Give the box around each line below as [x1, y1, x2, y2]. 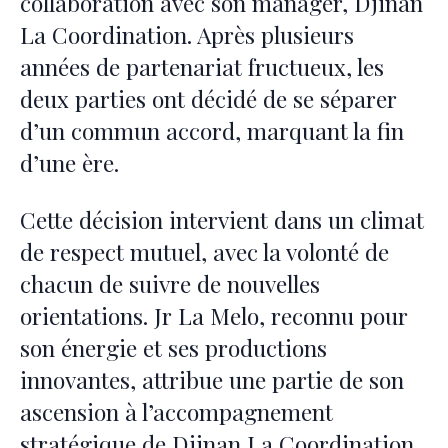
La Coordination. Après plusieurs [20, 19, 354, 51]
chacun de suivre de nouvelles [20, 268, 320, 300]
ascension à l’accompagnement [20, 396, 333, 428]
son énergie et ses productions [20, 332, 327, 364]
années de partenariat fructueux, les [20, 51, 384, 83]
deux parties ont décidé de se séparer [20, 83, 397, 115]
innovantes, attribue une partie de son [20, 364, 404, 396]
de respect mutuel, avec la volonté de [20, 236, 389, 268]
